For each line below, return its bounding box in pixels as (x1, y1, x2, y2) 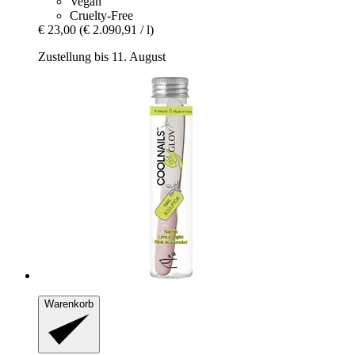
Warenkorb (44, 298, 94, 311)
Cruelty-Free (70, 9, 133, 23)
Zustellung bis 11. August (38, 50, 166, 64)
